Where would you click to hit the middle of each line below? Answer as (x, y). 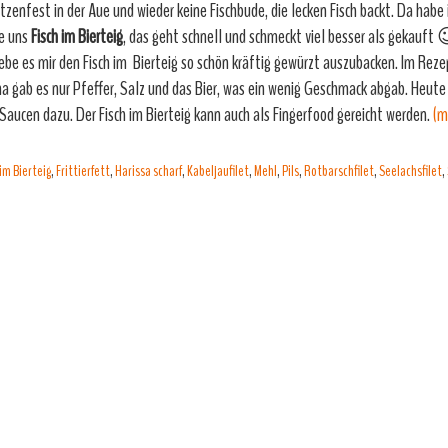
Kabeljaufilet (218, 171)
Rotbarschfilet (339, 171)
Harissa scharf (148, 171)
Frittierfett (83, 171)
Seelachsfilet (410, 171)
